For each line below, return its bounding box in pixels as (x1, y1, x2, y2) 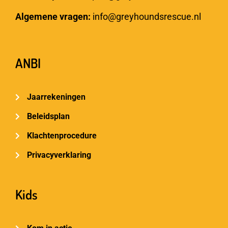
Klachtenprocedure (26, 131, 97, 141)
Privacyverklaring (26, 150, 91, 160)
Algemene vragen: (15, 11, 93, 22)
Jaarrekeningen (26, 92, 85, 102)
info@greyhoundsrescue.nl (93, 11, 201, 22)
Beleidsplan (26, 111, 70, 122)
